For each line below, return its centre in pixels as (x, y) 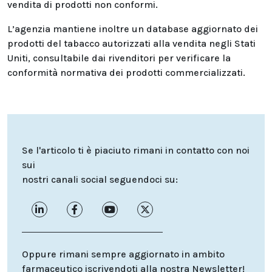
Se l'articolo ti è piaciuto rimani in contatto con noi (136, 150)
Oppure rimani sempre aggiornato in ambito (123, 254)
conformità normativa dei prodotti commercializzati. (126, 73)
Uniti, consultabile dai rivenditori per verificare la (119, 58)
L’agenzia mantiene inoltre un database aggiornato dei (133, 29)
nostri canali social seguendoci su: (100, 179)
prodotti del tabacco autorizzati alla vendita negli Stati (131, 43)
